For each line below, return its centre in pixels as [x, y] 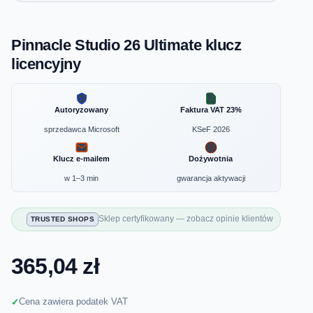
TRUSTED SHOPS [63, 219]
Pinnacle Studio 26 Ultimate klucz [126, 45]
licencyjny [46, 64]
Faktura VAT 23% [211, 109]
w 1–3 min [81, 178]
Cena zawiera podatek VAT [73, 302]
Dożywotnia [211, 158]
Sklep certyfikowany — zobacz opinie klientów [186, 219]
